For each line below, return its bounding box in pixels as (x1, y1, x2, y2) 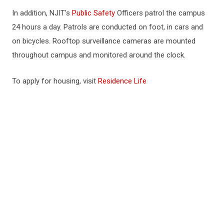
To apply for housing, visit (12, 76, 98, 85)
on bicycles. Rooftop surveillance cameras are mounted (12, 36, 195, 45)
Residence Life (98, 76, 146, 85)
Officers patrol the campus (115, 8, 205, 17)
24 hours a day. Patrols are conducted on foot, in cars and (12, 22, 203, 31)
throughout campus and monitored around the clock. (12, 50, 185, 59)
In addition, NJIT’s (12, 8, 72, 17)
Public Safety (72, 8, 115, 17)
